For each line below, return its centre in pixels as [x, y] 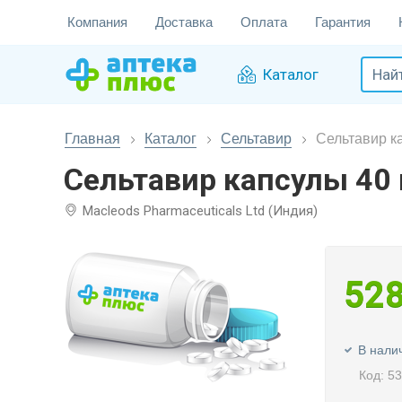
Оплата [264, 22]
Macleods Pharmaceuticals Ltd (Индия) [200, 211]
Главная [92, 139]
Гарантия [343, 22]
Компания [97, 22]
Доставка [184, 22]
